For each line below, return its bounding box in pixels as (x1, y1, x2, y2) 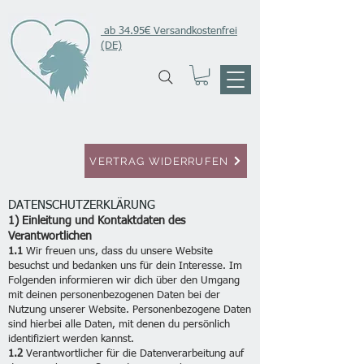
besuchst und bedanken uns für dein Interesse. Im (8, 261, 242, 271)
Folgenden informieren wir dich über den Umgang (8, 275, 240, 286)
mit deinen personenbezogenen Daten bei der (8, 290, 220, 301)
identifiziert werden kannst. (8, 334, 134, 344)
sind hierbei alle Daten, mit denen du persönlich (8, 319, 230, 330)
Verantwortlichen (8, 231, 92, 242)
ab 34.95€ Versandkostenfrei (101, 26, 237, 37)
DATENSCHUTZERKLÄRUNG (8, 199, 155, 211)
